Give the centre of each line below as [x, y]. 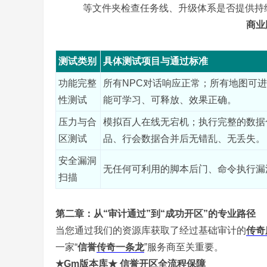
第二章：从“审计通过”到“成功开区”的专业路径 [156, 214]
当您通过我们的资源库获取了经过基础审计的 [151, 230]
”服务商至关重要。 [184, 247]
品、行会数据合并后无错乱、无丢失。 [184, 139]
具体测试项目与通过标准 [156, 61]
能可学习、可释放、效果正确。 [170, 100]
